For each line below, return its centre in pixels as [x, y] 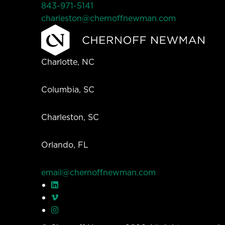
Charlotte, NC [68, 62]
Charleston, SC [70, 117]
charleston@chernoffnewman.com [109, 18]
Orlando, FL [65, 145]
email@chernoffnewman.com [99, 173]
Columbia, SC [68, 90]
